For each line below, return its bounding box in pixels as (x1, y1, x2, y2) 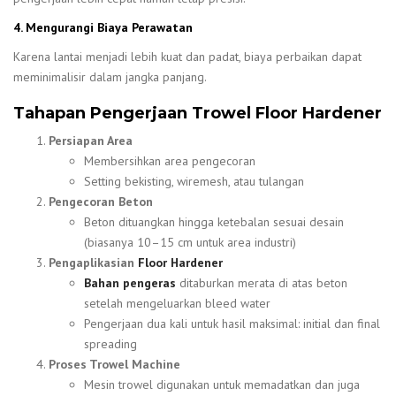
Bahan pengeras (84, 275, 176, 292)
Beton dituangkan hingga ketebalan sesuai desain (84, 214, 344, 231)
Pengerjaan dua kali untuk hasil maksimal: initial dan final (84, 316, 380, 332)
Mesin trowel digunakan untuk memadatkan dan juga (84, 377, 360, 393)
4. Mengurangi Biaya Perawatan (13, 19, 193, 35)
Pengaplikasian (49, 255, 138, 271)
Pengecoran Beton (49, 194, 153, 210)
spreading (84, 336, 137, 353)
